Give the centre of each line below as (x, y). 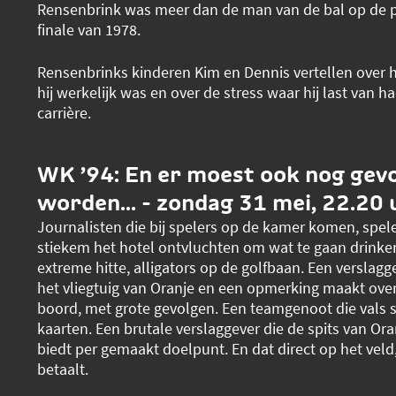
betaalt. (64, 369)
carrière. (64, 112)
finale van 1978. (88, 29)
